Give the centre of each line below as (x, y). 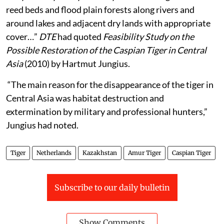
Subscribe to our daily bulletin (112, 187)
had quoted (79, 36)
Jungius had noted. (42, 125)
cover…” (22, 36)
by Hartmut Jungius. (90, 63)
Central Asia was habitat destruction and (85, 98)
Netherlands (54, 152)
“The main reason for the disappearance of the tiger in (110, 84)
